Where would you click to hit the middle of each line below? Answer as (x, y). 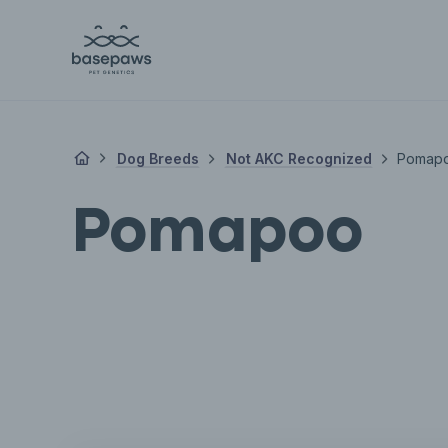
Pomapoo (217, 234)
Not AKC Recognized (298, 158)
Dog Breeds (157, 158)
